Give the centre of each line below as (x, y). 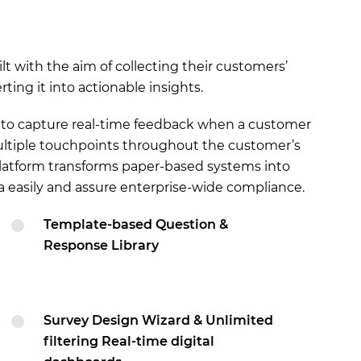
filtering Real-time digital (129, 341)
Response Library (101, 245)
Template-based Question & (136, 224)
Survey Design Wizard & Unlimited (158, 320)
